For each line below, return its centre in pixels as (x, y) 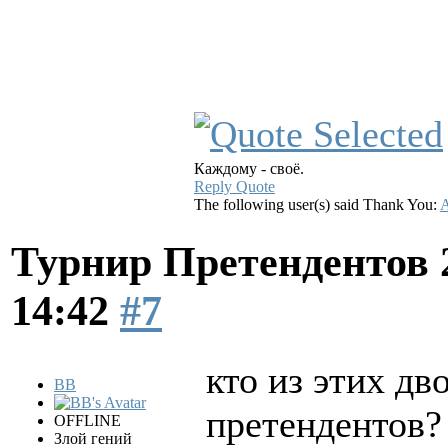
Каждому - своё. (249, 168)
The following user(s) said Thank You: (317, 204)
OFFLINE (87, 420)
